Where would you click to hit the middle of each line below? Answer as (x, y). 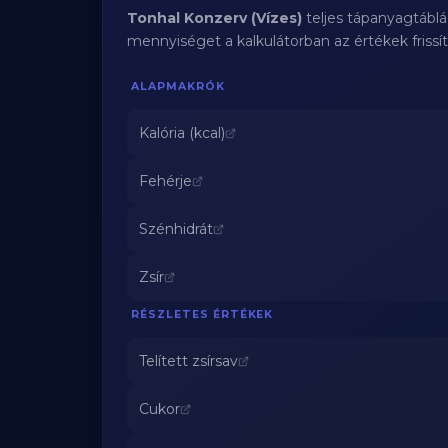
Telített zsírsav (188, 361)
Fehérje (165, 181)
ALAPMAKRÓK (178, 86)
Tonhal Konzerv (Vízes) (214, 18)
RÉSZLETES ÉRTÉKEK (202, 314)
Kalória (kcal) (182, 133)
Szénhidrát (176, 229)
